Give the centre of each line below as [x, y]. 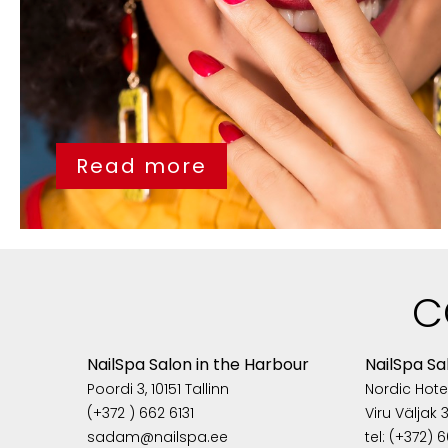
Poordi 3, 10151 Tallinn [157, 388]
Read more [141, 165]
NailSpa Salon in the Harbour [197, 364]
